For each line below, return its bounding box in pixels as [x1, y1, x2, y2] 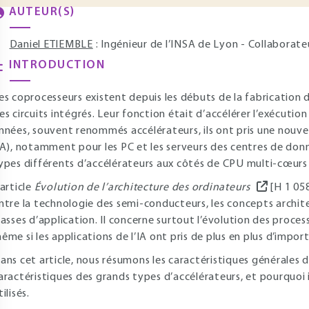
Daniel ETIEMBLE [9, 39, 93, 50]
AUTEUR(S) [9, 6, 75, 18]
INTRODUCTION [9, 59, 105, 71]
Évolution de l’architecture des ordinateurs [34, 182, 250, 193]
